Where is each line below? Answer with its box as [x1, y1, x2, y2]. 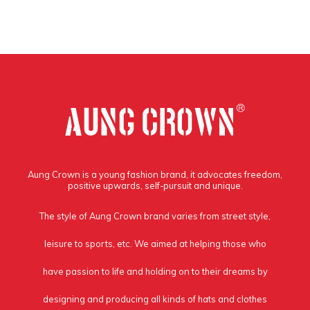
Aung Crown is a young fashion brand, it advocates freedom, [28, 169, 282, 180]
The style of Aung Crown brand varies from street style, [39, 210, 271, 221]
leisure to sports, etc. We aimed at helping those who [44, 238, 266, 249]
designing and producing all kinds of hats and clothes [43, 293, 267, 304]
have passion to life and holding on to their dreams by [42, 266, 268, 277]
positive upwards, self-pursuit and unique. [67, 180, 243, 191]
